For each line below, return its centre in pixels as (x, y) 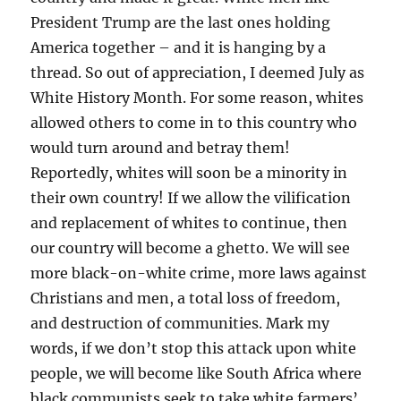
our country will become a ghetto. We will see (191, 248)
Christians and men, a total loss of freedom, (186, 299)
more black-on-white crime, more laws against (199, 273)
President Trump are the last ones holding (181, 23)
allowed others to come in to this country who (194, 123)
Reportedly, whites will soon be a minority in (189, 173)
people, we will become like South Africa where (196, 374)
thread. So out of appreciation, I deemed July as (198, 73)
